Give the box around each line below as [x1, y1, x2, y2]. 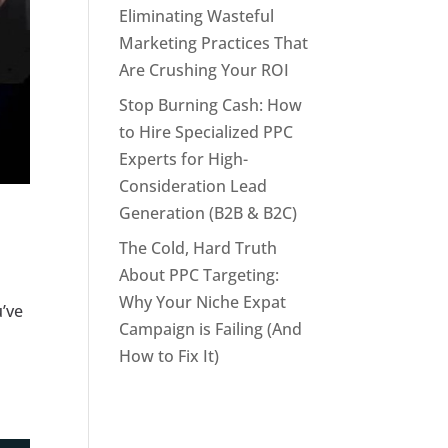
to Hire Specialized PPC [119, 121, 294, 143]
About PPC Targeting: [119, 264, 280, 286]
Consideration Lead [119, 175, 268, 197]
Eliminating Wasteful [119, 5, 275, 27]
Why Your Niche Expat [119, 291, 287, 313]
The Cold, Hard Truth [119, 237, 278, 259]
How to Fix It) [119, 345, 220, 367]
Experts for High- [119, 148, 249, 170]
